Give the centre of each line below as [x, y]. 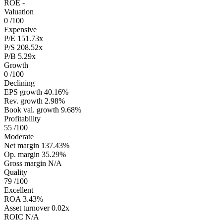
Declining [19, 83]
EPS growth [23, 92]
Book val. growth [31, 110]
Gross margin [25, 163]
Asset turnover [27, 208]
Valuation [19, 11]
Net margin [22, 145]
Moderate [19, 136]
